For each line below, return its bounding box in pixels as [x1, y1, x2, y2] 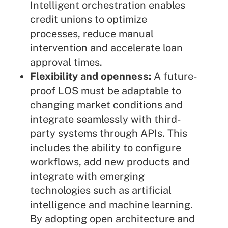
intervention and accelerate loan [30, 42, 183, 54]
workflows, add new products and [30, 156, 190, 168]
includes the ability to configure [30, 141, 181, 154]
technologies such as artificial [30, 184, 172, 197]
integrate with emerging [30, 170, 145, 183]
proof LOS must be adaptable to [30, 84, 181, 97]
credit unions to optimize [30, 13, 147, 26]
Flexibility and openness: [30, 70, 154, 83]
